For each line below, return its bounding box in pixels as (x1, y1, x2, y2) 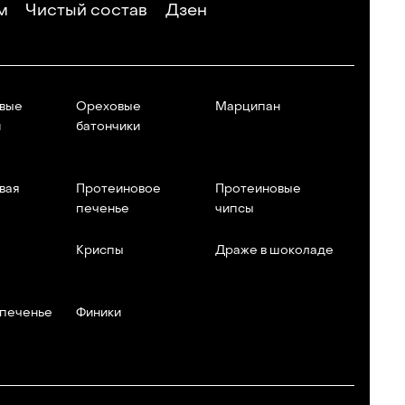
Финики (76, 304, 121, 321)
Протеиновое (76, 180, 161, 197)
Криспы (76, 242, 124, 259)
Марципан (215, 99, 280, 116)
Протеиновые (215, 180, 301, 197)
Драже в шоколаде (215, 242, 334, 259)
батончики (76, 118, 140, 136)
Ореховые (76, 99, 141, 116)
